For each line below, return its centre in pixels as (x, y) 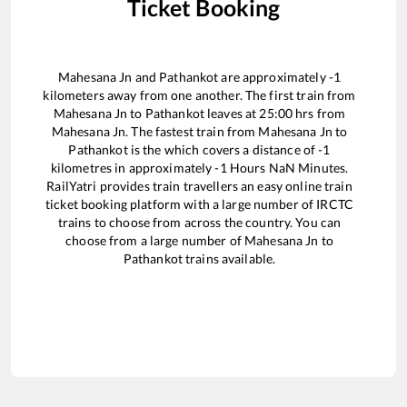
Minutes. (322, 168)
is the (146, 150)
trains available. (229, 259)
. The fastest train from (192, 132)
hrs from (319, 114)
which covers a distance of (241, 150)
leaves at (232, 114)
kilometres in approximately (133, 168)
